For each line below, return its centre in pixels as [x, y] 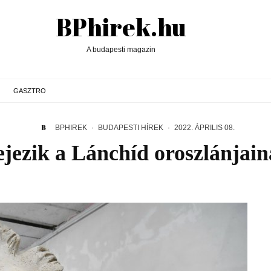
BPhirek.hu [121, 27]
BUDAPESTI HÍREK [130, 127]
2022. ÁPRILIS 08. [204, 127]
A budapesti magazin [121, 50]
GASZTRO [30, 91]
